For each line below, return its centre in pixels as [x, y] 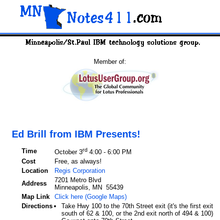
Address [34, 183]
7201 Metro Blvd [78, 180]
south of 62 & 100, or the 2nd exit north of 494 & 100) [137, 213]
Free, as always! [78, 161]
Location [35, 170]
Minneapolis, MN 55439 [89, 187]
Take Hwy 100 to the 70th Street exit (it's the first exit [137, 206]
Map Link [35, 196]
